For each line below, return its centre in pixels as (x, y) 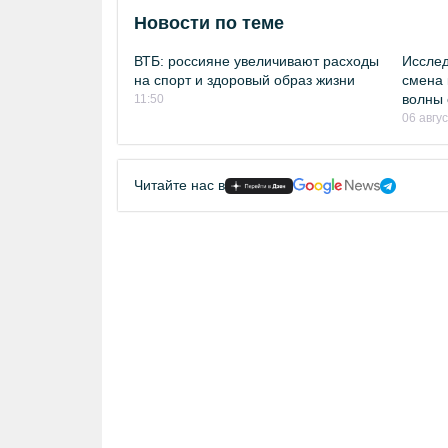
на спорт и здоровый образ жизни (244, 80)
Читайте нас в (179, 185)
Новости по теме (209, 23)
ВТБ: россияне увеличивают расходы (256, 61)
